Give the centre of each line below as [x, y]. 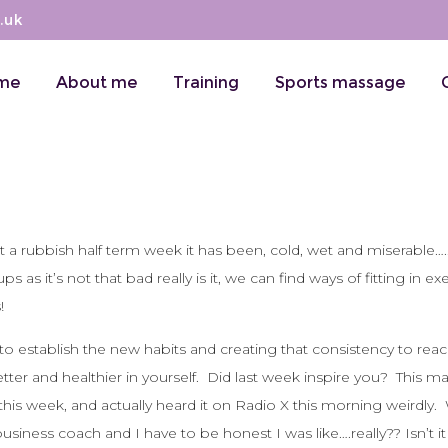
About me [96, 82]
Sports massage [340, 82]
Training [206, 82]
